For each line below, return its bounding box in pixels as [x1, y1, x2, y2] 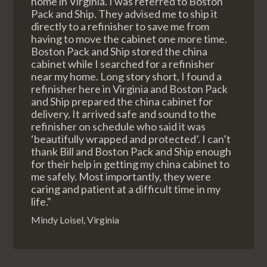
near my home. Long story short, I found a [31, 70, 222, 83]
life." [31, 195, 52, 208]
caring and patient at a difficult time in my [31, 182, 221, 195]
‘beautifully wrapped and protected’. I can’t [31, 132, 231, 145]
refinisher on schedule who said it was [31, 120, 206, 133]
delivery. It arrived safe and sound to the [31, 107, 217, 120]
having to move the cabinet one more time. [31, 32, 228, 45]
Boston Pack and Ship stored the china [31, 45, 208, 58]
